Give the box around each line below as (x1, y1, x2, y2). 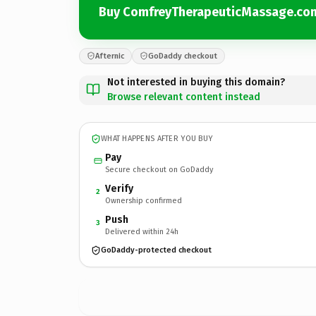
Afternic (95, 51, 124, 61)
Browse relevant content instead (107, 90, 260, 103)
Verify (105, 182, 133, 195)
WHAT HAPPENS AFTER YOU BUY (101, 134, 213, 143)
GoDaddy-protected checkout (101, 245, 212, 255)
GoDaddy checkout (148, 51, 217, 61)
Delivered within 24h (105, 226, 178, 236)
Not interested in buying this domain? (107, 75, 285, 88)
